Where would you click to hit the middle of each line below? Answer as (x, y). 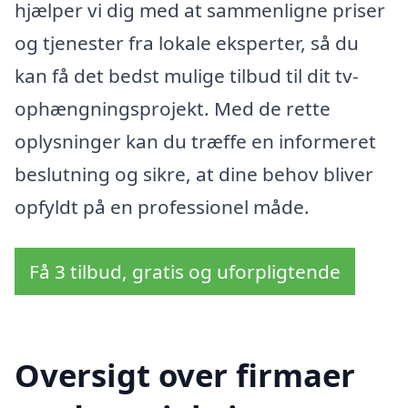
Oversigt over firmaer (185, 375)
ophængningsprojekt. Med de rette (173, 108)
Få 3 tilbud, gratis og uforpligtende (185, 272)
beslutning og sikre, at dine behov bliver (194, 173)
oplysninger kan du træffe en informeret (195, 141)
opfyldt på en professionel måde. (162, 206)
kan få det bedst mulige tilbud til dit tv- (187, 75)
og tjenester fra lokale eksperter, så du (187, 42)
